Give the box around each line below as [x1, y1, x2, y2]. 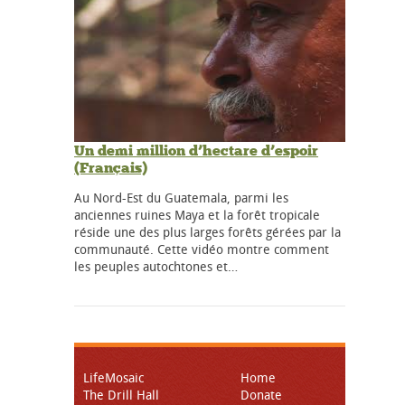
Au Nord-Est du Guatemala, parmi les [74, 189, 288, 207]
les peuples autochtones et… [74, 258, 238, 276]
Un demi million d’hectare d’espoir [74, 142, 318, 160]
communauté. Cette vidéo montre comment [74, 240, 329, 259]
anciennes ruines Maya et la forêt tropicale [74, 206, 320, 224]
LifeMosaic [83, 369, 144, 387]
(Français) [74, 159, 147, 177]
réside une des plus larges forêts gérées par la [74, 223, 341, 241]
